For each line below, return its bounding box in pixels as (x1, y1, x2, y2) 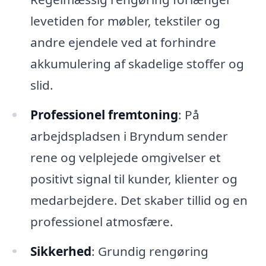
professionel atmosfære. (30, 213, 173, 230)
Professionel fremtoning (30, 106, 178, 123)
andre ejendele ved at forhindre (30, 33, 216, 50)
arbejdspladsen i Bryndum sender (30, 127, 228, 144)
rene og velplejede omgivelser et (30, 148, 221, 166)
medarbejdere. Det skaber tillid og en (30, 191, 248, 208)
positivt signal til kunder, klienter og (30, 170, 237, 187)
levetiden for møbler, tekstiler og (30, 12, 220, 29)
